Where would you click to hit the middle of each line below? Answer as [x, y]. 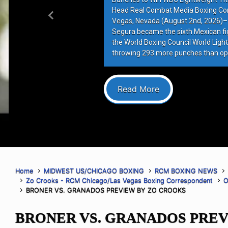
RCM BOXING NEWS [186, 170]
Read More [137, 89]
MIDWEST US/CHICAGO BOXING [94, 170]
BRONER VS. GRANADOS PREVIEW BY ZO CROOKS [106, 190]
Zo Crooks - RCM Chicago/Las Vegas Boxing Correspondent [120, 180]
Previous [67, 21]
